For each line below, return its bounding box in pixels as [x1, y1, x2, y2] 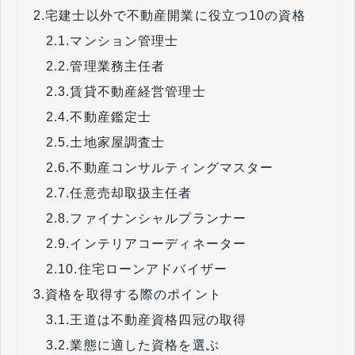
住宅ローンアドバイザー [78, 261, 227, 276]
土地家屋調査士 [70, 135, 166, 149]
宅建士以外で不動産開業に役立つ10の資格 [45, 8, 306, 22]
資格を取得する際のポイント [45, 287, 222, 301]
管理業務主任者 [70, 59, 166, 73]
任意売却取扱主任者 [70, 185, 193, 200]
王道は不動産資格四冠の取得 [70, 312, 247, 326]
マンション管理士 [70, 33, 179, 48]
